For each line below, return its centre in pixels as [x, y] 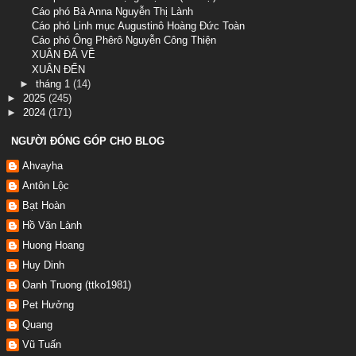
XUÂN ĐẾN [59, 69]
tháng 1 [54, 83]
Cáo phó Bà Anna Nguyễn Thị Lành [113, 11]
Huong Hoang [53, 246]
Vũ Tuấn [42, 345]
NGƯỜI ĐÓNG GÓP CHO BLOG [88, 141]
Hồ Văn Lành [52, 226]
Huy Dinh [43, 265]
